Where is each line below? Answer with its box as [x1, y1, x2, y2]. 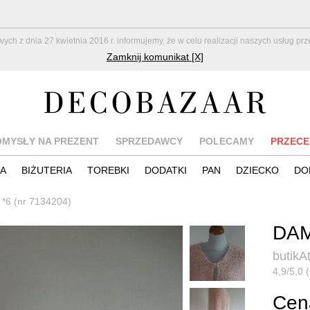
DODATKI [145, 164, 187, 176]
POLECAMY [199, 135, 254, 147]
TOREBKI [87, 164, 129, 176]
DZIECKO [236, 164, 279, 176]
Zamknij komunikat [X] [107, 51, 203, 62]
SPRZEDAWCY [115, 135, 183, 147]
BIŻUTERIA [21, 164, 72, 176]
